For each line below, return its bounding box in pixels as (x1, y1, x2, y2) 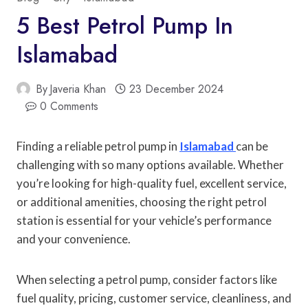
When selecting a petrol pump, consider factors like (16, 272, 277, 287)
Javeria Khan (49, 80, 107, 97)
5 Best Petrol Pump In (16, 9, 233, 42)
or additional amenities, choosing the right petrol (16, 194, 267, 209)
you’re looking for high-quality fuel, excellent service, (16, 175, 287, 190)
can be (236, 138, 268, 153)
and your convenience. (16, 231, 131, 246)
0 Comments (39, 98, 98, 114)
